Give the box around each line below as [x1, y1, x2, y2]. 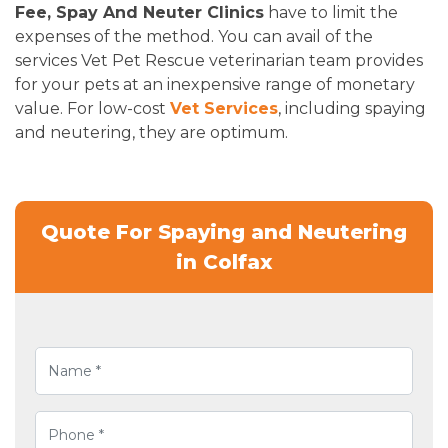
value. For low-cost [15, 99, 170, 119]
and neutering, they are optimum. [15, 123, 288, 143]
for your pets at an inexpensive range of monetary [15, 75, 415, 95]
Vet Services [170, 99, 278, 119]
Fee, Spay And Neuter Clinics [15, 3, 264, 23]
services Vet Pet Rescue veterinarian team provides [15, 51, 423, 71]
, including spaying [278, 99, 426, 119]
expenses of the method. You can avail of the [15, 27, 373, 47]
